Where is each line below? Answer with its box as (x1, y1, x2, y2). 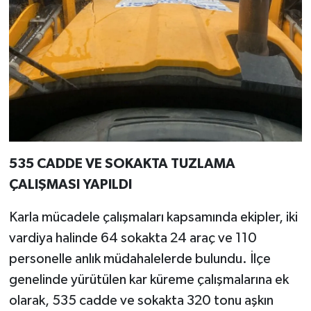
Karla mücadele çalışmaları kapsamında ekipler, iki (8, 210, 298, 225)
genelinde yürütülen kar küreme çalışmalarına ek (8, 273, 289, 287)
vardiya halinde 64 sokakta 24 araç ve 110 (8, 231, 257, 246)
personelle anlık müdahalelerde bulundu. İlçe (8, 252, 271, 267)
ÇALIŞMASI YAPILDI (8, 178, 132, 192)
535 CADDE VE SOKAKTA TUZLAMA (8, 157, 235, 171)
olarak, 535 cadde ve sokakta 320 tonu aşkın (8, 294, 274, 308)
